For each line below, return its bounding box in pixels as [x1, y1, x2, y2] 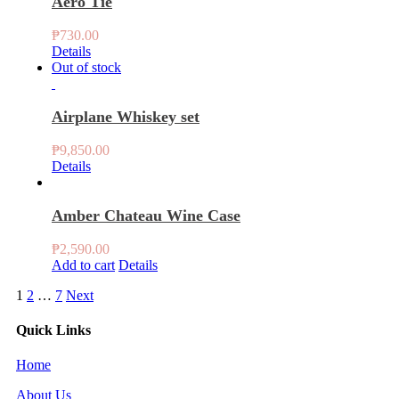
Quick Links [16, 322, 91, 338]
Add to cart [52, 256, 115, 273]
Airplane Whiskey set [52, 107, 199, 126]
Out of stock [52, 59, 121, 75]
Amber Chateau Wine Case [52, 206, 240, 224]
